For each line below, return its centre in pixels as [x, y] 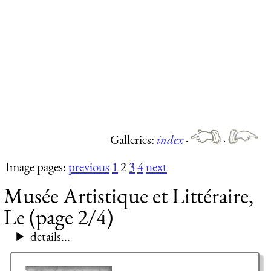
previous [89, 167]
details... [50, 237]
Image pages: [37, 167]
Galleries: [133, 140]
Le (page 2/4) [58, 217]
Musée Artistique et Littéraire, [129, 196]
